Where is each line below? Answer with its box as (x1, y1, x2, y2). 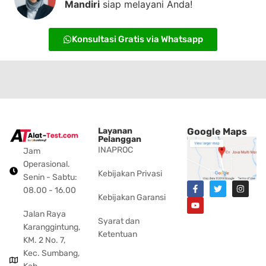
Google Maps (186, 126, 247, 138)
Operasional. (23, 159, 70, 169)
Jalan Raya (23, 208, 66, 219)
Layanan (98, 126, 133, 137)
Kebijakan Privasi (98, 169, 163, 179)
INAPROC (98, 145, 134, 156)
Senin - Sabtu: (23, 172, 77, 182)
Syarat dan (98, 216, 140, 227)
